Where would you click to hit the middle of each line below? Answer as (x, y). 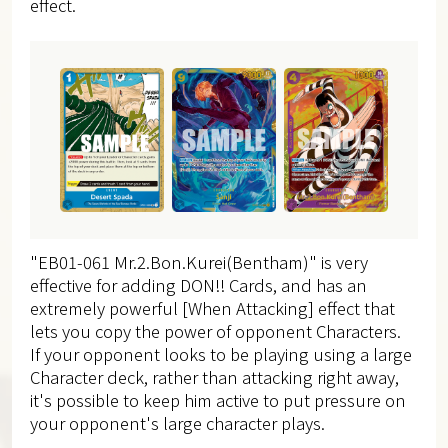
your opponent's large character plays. (177, 422)
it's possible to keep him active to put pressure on (217, 399)
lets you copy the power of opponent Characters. (215, 330)
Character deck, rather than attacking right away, (214, 376)
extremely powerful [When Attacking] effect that (212, 307)
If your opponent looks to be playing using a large (220, 353)
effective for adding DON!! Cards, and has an (198, 284)
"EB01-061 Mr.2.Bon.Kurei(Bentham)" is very (198, 261)
